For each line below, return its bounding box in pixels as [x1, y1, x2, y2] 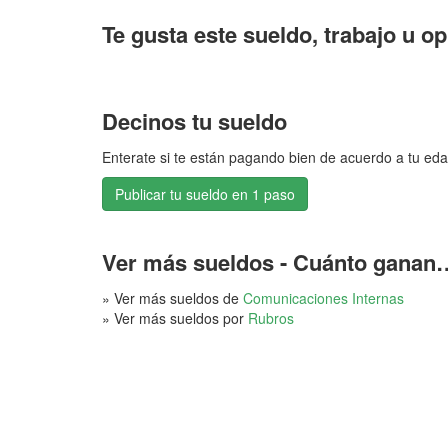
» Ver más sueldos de [102, 288, 243, 308]
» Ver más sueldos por [102, 308, 248, 328]
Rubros [248, 308, 294, 328]
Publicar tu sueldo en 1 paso [115, 184, 295, 204]
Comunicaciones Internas [243, 288, 404, 308]
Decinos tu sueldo [102, 105, 287, 137]
